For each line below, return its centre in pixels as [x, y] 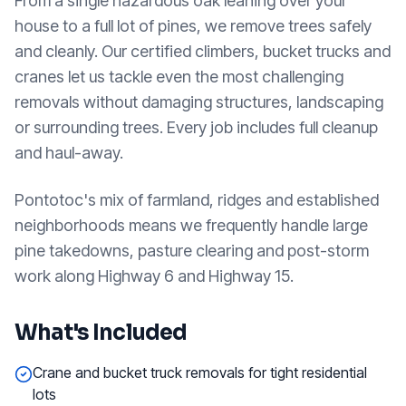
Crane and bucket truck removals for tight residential [200, 372]
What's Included [101, 333]
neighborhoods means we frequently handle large [191, 225]
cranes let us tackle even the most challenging [179, 77]
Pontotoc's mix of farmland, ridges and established [197, 200]
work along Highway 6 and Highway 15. [154, 276]
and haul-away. [69, 153]
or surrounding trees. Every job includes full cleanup [196, 127]
